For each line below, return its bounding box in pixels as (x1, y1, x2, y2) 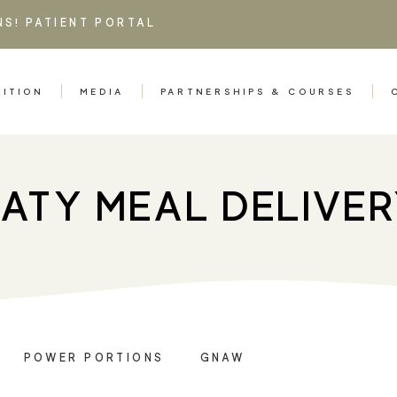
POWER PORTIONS (23, 351, 165, 365)
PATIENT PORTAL (26, 16, 157, 29)
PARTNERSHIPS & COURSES (160, 86, 355, 97)
